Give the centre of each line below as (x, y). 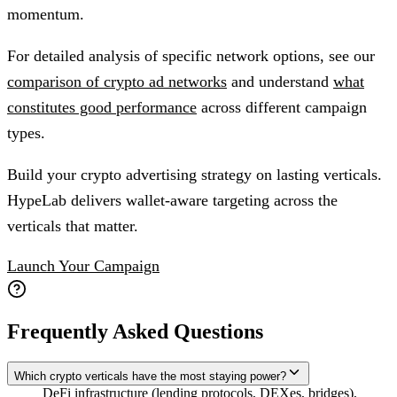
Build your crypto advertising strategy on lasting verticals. (195, 174)
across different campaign (282, 107)
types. (26, 132)
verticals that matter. (73, 226)
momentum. (46, 14)
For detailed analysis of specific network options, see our (191, 55)
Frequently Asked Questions (135, 331)
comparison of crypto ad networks (117, 81)
